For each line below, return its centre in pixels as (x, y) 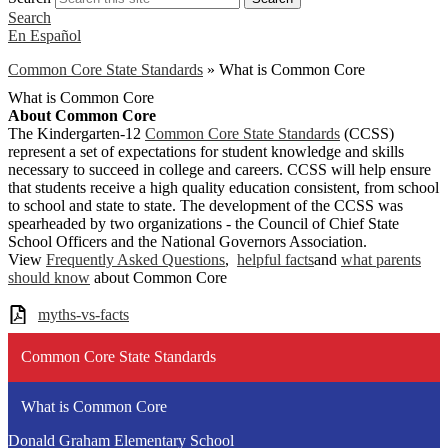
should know (49, 277)
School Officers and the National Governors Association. (187, 241)
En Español (44, 35)
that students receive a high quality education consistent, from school (223, 187)
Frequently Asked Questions (135, 259)
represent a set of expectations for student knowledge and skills (206, 151)
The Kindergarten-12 (76, 133)
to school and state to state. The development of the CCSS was (205, 205)
